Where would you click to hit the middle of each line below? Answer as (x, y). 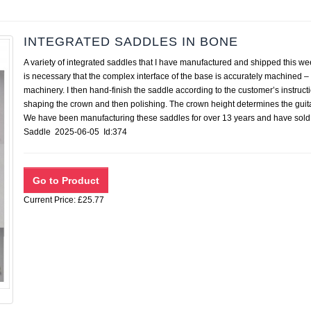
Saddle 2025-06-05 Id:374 (79, 132)
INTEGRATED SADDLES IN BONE (131, 42)
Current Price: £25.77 (64, 200)
